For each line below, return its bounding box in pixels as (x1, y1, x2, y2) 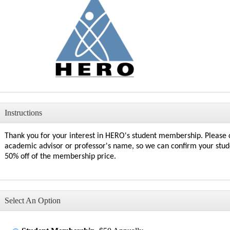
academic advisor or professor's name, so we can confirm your (5, 142, 216, 150)
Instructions (5, 108, 42, 117)
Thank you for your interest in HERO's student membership (5, 131, 201, 140)
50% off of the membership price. (5, 152, 118, 161)
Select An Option (5, 196, 61, 205)
